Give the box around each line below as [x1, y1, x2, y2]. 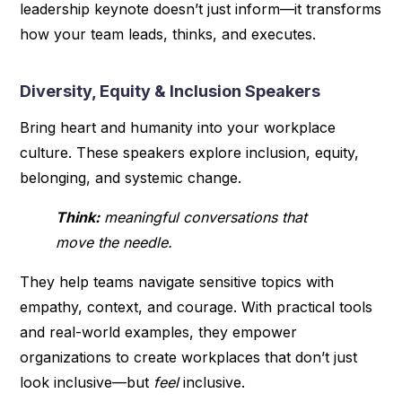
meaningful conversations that [100, 207, 308, 226]
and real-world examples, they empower [20, 322, 298, 341]
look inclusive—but [20, 372, 154, 391]
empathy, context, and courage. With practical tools [20, 297, 373, 316]
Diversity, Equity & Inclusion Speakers [20, 81, 321, 100]
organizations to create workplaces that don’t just [20, 347, 358, 366]
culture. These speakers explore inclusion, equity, [20, 143, 360, 162]
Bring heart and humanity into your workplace [20, 118, 336, 136]
